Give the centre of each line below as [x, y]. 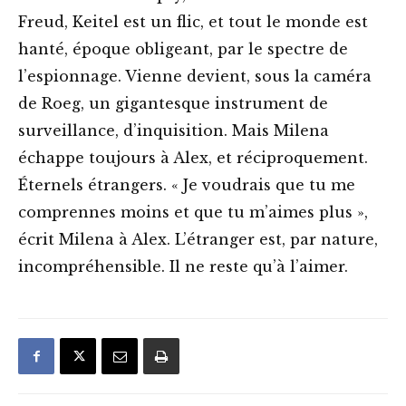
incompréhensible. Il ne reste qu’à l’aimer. [183, 267]
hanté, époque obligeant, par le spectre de [183, 49]
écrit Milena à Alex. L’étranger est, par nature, [198, 240]
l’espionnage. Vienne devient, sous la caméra [195, 77]
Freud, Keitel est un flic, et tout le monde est [193, 22]
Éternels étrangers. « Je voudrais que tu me [187, 185]
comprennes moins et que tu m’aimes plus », [193, 213]
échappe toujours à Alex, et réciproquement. [193, 158]
